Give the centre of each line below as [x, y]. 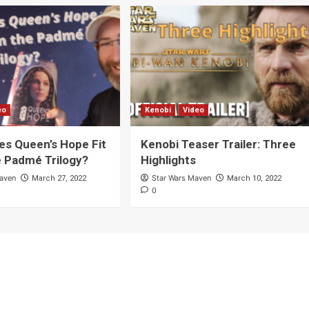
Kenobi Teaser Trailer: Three [218, 144]
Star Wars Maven [181, 178]
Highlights [168, 160]
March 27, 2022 [59, 179]
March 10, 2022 [254, 179]
